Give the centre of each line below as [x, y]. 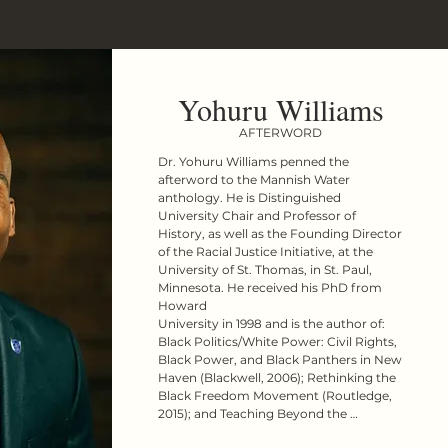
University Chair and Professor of [256, 215]
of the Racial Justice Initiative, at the [265, 251]
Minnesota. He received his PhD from [269, 287]
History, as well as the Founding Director [279, 233]
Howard [182, 305]
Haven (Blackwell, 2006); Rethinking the [276, 377]
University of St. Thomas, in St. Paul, [264, 269]
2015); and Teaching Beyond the [252, 413]
